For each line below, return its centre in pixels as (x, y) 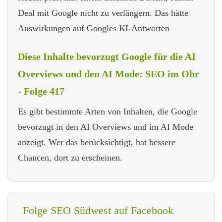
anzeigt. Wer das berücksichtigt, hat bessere (97, 142)
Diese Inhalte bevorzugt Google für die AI (107, 56)
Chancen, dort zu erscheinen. (70, 157)
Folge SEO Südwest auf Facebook (98, 210)
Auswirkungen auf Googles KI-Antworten (94, 28)
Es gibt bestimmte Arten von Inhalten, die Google (108, 111)
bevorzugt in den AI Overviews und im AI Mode (106, 127)
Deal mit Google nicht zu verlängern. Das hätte (103, 13)
